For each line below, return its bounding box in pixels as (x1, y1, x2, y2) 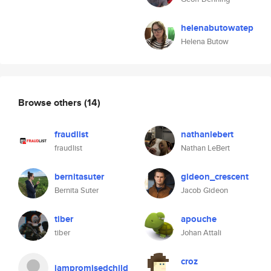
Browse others (18, 95, 84, 109)
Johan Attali (181, 227, 221, 238)
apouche (181, 212, 217, 226)
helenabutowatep (181, 21, 253, 34)
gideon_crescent (181, 170, 249, 183)
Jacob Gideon (181, 184, 228, 196)
